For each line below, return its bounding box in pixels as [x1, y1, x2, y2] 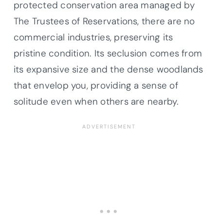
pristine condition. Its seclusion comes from [14, 47, 202, 59]
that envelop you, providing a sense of [14, 79, 178, 91]
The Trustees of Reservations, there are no [14, 15, 195, 27]
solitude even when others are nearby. [14, 95, 179, 108]
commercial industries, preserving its [14, 31, 173, 43]
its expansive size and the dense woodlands [14, 63, 203, 75]
